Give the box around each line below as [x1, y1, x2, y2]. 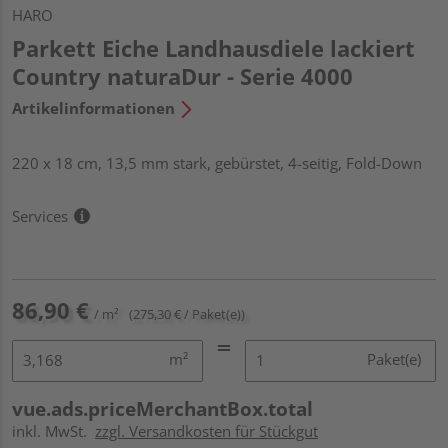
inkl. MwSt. [12, 420, 95, 441]
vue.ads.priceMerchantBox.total [12, 395, 313, 422]
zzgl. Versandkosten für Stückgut [95, 420, 318, 441]
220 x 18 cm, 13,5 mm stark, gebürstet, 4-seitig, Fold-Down [12, 152, 422, 173]
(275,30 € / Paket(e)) [129, 304, 245, 323]
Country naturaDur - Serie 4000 [12, 60, 353, 91]
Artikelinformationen [12, 97, 175, 118]
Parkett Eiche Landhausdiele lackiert [12, 32, 415, 63]
